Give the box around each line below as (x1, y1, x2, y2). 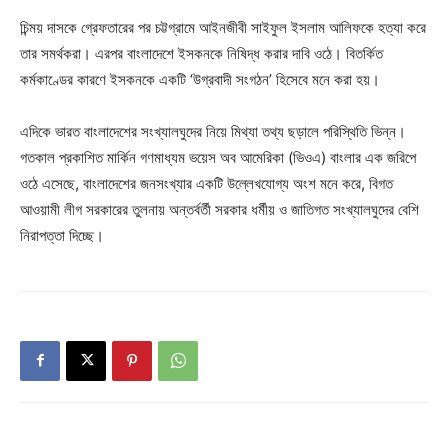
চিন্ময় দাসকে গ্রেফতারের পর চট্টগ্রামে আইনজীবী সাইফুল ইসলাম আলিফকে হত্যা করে (20, 17, 426, 37)
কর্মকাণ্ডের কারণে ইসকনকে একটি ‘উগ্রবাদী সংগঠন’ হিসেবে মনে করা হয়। (20, 69, 380, 89)
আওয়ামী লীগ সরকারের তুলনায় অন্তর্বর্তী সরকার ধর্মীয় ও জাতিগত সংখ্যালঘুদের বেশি (20, 199, 419, 219)
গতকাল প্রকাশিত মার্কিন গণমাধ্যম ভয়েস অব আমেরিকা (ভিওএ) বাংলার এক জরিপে (20, 147, 416, 167)
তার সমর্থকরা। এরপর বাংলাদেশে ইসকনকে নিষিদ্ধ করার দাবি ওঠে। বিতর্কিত (20, 43, 383, 63)
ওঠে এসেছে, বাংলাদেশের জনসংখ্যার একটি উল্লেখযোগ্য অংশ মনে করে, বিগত (20, 173, 393, 193)
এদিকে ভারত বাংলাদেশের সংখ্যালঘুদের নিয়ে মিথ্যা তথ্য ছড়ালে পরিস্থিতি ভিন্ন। (20, 121, 406, 141)
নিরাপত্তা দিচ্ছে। (20, 225, 104, 245)
